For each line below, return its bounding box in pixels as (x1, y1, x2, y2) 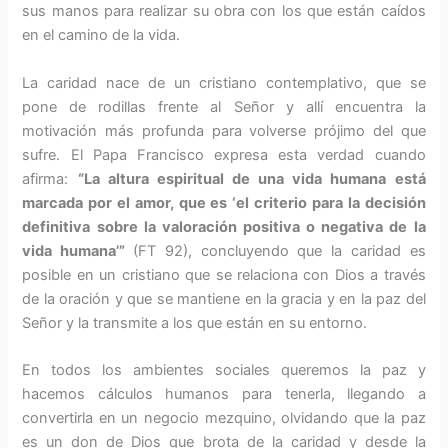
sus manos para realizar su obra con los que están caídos (22, 2, 426, 21)
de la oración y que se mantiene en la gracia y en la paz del (22, 289, 426, 308)
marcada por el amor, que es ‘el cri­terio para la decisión (22, 193, 426, 212)
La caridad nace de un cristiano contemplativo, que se (22, 73, 426, 92)
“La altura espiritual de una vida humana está (77, 169, 426, 188)
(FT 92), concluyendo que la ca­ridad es (132, 241, 426, 260)
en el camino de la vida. (22, 26, 181, 45)
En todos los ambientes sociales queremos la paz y (22, 361, 426, 380)
